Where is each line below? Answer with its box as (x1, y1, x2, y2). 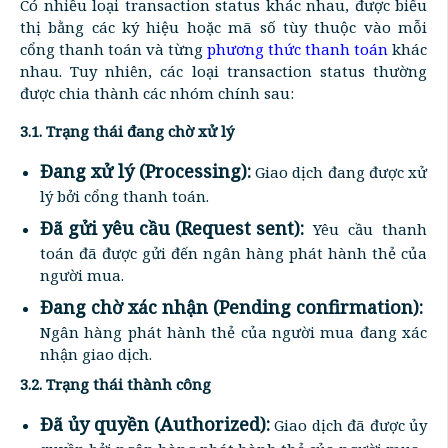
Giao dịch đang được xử (251, 161, 427, 182)
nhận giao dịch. (40, 343, 152, 364)
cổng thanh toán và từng (20, 38, 207, 59)
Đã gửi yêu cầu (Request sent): (40, 215, 304, 240)
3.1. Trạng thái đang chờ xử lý (20, 120, 234, 141)
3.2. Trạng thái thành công (20, 373, 215, 394)
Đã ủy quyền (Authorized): (40, 411, 270, 436)
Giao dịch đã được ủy (270, 414, 427, 435)
